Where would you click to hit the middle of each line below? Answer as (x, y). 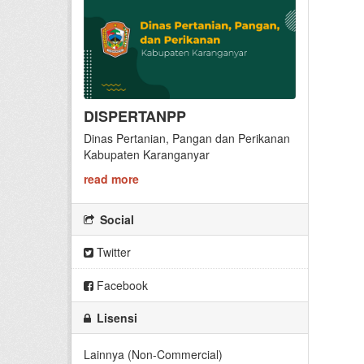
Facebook (121, 285)
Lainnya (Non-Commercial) (153, 354)
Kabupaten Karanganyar (147, 154)
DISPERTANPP (135, 116)
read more (111, 178)
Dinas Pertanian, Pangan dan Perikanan (187, 138)
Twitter (112, 251)
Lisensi (115, 317)
